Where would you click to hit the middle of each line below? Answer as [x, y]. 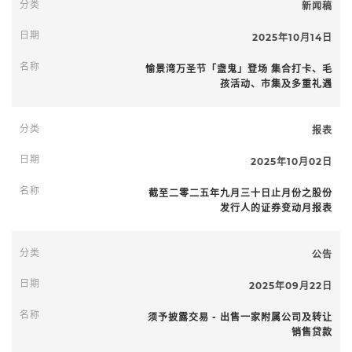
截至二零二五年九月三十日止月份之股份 [240, 193]
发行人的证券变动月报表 [276, 208]
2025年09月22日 [291, 286]
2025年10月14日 [292, 37]
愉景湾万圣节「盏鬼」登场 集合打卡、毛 [239, 69]
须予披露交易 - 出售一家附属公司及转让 [240, 317]
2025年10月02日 [291, 161]
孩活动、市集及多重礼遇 [276, 84]
